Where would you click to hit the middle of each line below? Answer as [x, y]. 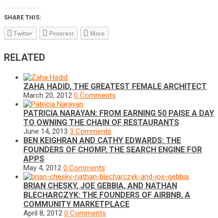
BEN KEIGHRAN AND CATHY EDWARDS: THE [102, 140]
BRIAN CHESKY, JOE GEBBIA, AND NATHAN [100, 186]
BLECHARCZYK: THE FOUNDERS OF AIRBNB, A [107, 195]
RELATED [25, 57]
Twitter [23, 33]
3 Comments [91, 131]
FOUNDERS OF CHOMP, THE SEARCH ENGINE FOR [113, 150]
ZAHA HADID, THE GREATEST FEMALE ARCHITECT [115, 86]
